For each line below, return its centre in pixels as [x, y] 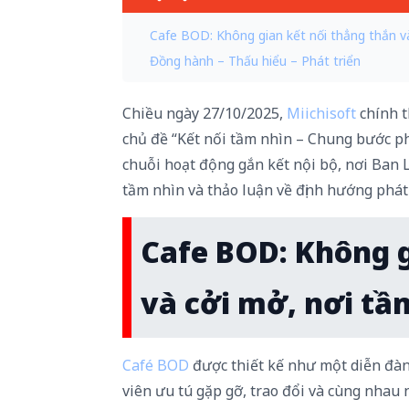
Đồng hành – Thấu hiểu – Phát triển [257, 61]
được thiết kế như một [270, 366]
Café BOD [156, 366]
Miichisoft [322, 114]
